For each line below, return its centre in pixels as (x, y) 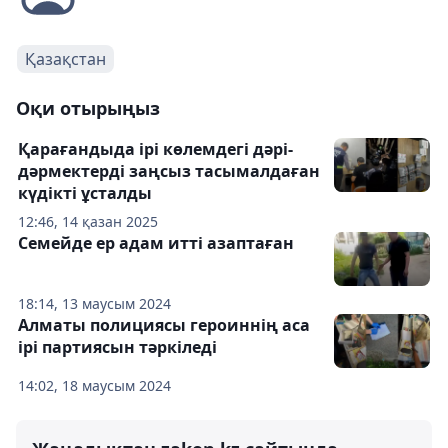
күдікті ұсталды (85, 193)
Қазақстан (65, 59)
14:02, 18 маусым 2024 (94, 385)
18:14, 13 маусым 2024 (94, 303)
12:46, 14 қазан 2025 (88, 221)
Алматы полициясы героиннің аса (164, 325)
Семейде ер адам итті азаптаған (156, 243)
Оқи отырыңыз (88, 108)
